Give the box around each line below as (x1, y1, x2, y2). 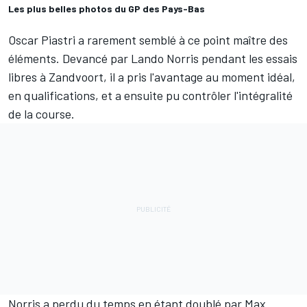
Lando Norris (131, 51, 199, 66)
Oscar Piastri (8, 32, 75, 48)
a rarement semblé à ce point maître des (75, 32, 288, 48)
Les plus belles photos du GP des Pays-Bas (8, 3, 205, 15)
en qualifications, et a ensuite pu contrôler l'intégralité (8, 88, 293, 103)
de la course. (8, 106, 75, 122)
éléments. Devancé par (8, 51, 131, 66)
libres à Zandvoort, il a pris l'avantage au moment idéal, (8, 69, 295, 85)
